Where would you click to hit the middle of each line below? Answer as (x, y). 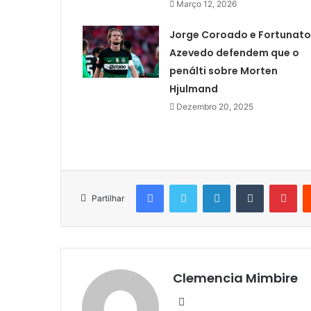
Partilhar (108, 198)
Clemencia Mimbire (235, 278)
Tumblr (278, 184)
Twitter (212, 184)
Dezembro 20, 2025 (215, 106)
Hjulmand (193, 89)
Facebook (184, 184)
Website (203, 301)
